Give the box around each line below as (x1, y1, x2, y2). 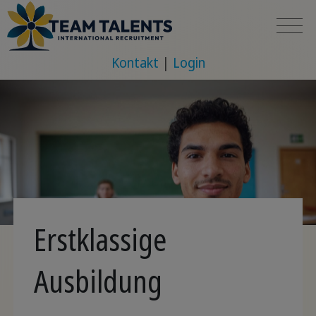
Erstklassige (33, 218, 166, 260)
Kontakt (111, 53, 159, 72)
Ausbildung (33, 260, 162, 301)
